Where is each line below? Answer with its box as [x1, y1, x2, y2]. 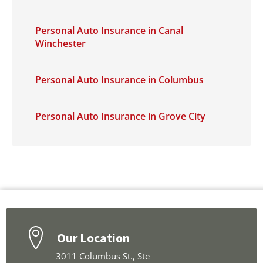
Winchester [35, 37, 86, 50]
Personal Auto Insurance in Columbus [35, 73, 204, 86]
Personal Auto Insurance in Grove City [35, 110, 205, 123]
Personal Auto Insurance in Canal [35, 24, 183, 37]
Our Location [57, 229, 130, 246]
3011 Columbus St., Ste [56, 250, 150, 262]
